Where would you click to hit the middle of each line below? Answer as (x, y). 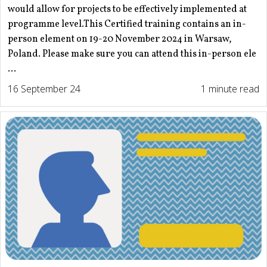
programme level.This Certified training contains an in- (127, 25)
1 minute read (230, 89)
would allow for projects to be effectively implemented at (127, 10)
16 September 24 (44, 89)
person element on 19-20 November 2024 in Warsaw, (120, 40)
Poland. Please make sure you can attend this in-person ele (132, 55)
